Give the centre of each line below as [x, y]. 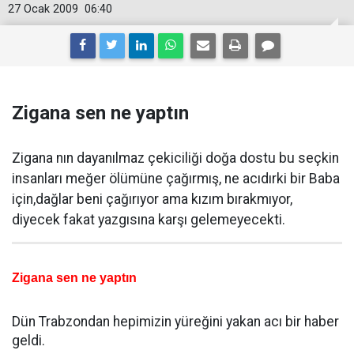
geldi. [28, 341]
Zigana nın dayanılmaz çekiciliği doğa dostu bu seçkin [175, 158]
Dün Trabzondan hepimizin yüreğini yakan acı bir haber [175, 322]
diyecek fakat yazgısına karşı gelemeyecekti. [149, 220]
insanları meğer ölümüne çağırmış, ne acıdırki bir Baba [176, 179]
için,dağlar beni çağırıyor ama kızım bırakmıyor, [152, 199]
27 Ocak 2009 [43, 9]
